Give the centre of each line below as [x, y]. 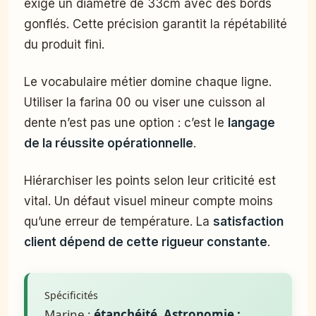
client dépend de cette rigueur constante [146, 242]
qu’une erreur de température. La [119, 221]
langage [251, 122]
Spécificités [71, 295]
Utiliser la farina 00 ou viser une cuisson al [145, 102]
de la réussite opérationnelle [109, 143]
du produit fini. [64, 44]
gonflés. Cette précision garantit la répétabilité [156, 24]
